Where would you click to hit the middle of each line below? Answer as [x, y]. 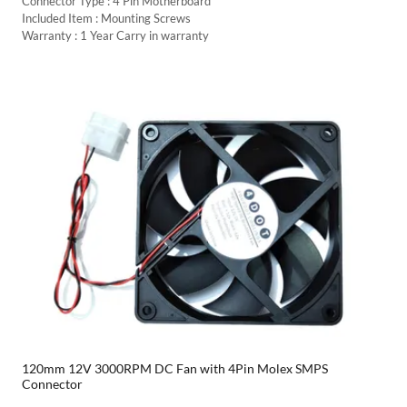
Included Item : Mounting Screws [106, 18]
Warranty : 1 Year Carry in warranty [115, 35]
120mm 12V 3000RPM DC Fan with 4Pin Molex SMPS [175, 368]
